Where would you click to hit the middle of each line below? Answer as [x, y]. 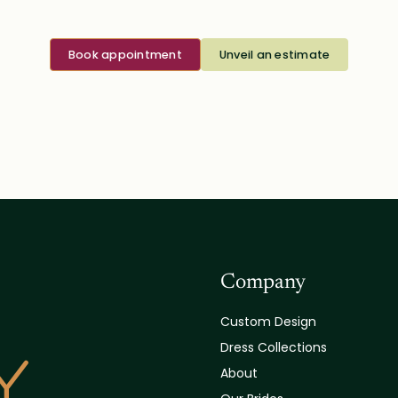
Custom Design [268, 321]
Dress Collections [274, 347]
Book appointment [125, 54]
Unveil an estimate [275, 54]
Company [263, 282]
